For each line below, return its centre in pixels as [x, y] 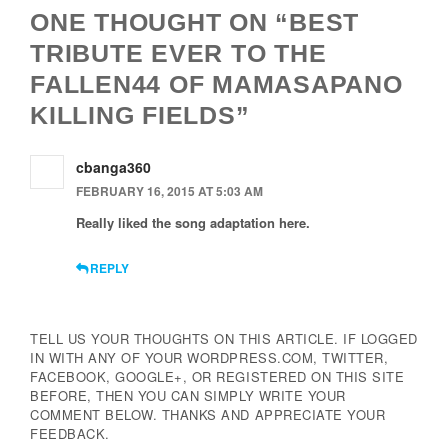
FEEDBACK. [70, 433]
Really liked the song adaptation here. [193, 222]
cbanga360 [113, 167]
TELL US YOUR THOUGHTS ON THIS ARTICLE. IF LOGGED [224, 338]
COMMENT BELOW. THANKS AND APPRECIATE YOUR [208, 414]
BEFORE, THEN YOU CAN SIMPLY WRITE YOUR [188, 395]
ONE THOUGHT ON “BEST [194, 22]
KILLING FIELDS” [140, 115]
